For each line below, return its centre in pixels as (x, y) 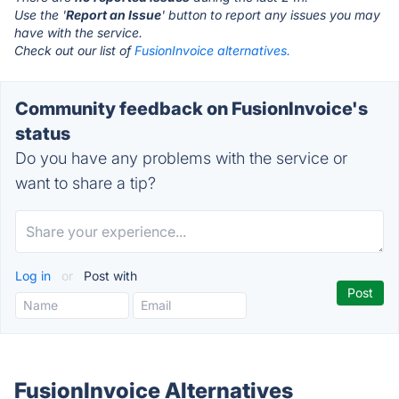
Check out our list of (74, 50)
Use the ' (40, 15)
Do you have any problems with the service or (181, 158)
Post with (109, 276)
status (43, 134)
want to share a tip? (85, 183)
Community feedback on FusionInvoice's (191, 109)
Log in (35, 276)
